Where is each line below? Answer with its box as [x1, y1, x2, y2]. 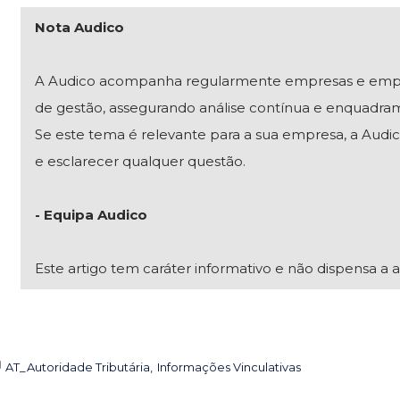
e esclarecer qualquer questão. [35, 153, 246, 171]
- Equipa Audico [35, 206, 148, 224]
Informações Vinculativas [157, 360, 302, 375]
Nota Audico [35, 19, 125, 37]
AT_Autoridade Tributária [5, 360, 151, 375]
